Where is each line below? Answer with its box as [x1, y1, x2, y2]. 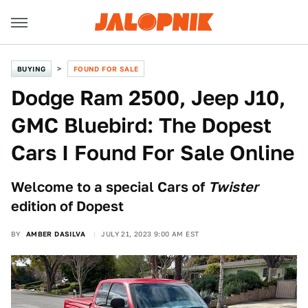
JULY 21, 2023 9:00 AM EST [101, 230, 199, 238]
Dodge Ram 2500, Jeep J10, [11, 85, 285, 110]
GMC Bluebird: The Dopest [11, 113, 272, 137]
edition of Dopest [11, 198, 124, 214]
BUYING [17, 65, 46, 73]
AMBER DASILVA [25, 230, 86, 238]
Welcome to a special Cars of [11, 179, 208, 195]
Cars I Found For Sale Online [11, 140, 294, 165]
